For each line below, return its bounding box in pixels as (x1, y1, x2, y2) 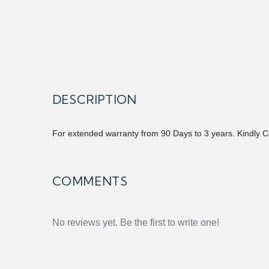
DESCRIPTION (52, 92, 137, 107)
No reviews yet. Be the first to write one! (52, 217, 219, 228)
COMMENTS (52, 174, 128, 189)
